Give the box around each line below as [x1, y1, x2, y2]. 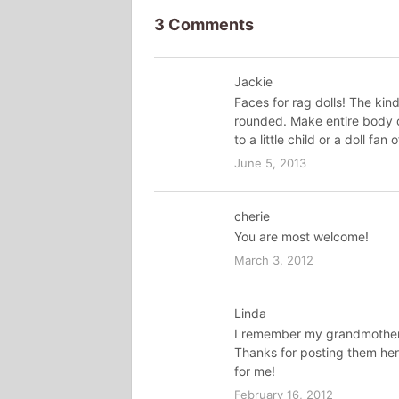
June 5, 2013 [234, 155, 306, 170]
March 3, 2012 [234, 252, 313, 267]
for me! [234, 362, 275, 379]
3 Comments [154, 14, 254, 34]
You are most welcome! [234, 228, 369, 244]
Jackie [234, 73, 273, 89]
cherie [234, 208, 270, 224]
